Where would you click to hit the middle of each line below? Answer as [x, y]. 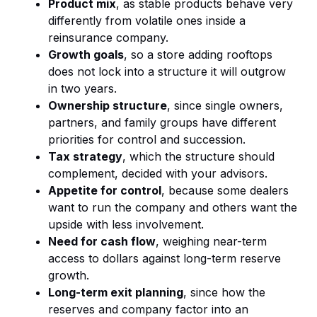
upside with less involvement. [126, 225]
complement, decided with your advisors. [158, 174]
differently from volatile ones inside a [147, 21]
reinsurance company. [108, 38]
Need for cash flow [102, 242]
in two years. [82, 89]
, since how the [224, 293]
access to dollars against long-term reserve [165, 259]
